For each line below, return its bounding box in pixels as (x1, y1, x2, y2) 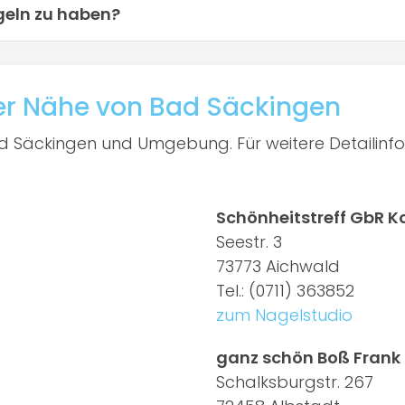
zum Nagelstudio (216, 303, 353, 326)
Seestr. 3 (216, 230, 282, 253)
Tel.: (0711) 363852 (216, 278, 354, 302)
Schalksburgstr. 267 (216, 370, 373, 393)
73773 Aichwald (216, 254, 340, 278)
